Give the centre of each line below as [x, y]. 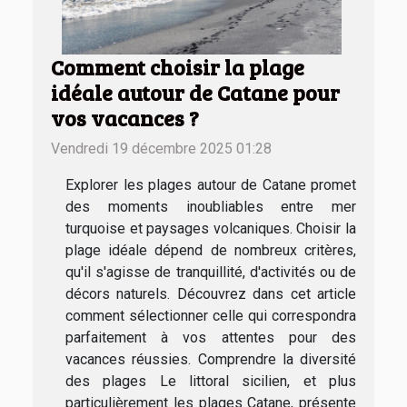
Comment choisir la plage [178, 68]
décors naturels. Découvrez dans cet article [211, 294]
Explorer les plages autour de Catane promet [211, 185]
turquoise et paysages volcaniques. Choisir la [211, 229]
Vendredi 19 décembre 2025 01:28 [161, 149]
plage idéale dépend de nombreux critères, [211, 251]
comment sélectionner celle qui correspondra [211, 316]
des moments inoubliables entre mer [211, 207]
